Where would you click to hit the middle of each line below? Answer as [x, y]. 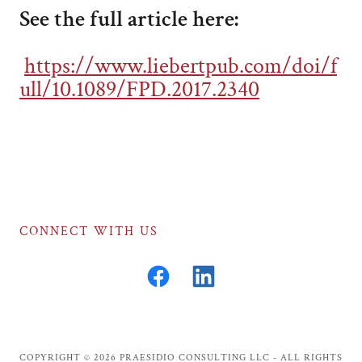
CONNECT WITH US [89, 232]
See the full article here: [129, 19]
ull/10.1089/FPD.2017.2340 [139, 89]
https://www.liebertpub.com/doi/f [181, 66]
